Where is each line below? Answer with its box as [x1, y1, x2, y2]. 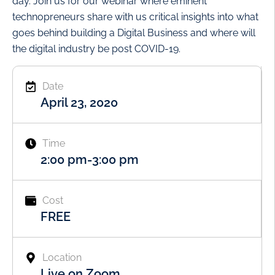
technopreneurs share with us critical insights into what [12, 10, 258, 23]
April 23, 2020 [41, 95, 118, 110]
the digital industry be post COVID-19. [12, 42, 180, 55]
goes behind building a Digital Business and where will [12, 26, 255, 39]
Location [42, 252, 82, 264]
